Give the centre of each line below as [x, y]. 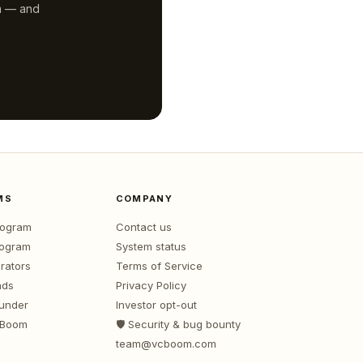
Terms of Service [159, 266]
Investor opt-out [156, 305]
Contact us [143, 227]
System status [151, 246]
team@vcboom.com [166, 344]
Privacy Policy [151, 285]
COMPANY [144, 199]
